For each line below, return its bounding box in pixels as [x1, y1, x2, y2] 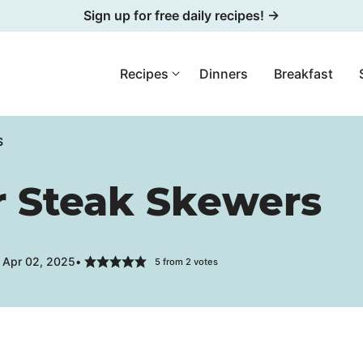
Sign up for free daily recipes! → [83, 7, 280, 23]
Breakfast [274, 65, 333, 82]
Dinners [199, 65, 248, 82]
